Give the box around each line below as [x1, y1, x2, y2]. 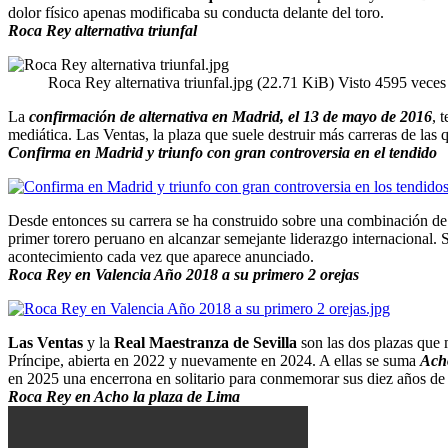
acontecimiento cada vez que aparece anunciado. [8, 247, 314, 265]
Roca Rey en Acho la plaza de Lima [8, 387, 240, 405]
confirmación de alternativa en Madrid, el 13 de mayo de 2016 [29, 107, 432, 125]
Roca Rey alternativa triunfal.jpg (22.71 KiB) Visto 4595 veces [48, 73, 446, 91]
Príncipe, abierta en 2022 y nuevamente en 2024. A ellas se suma [8, 351, 420, 369]
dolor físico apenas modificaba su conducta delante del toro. [8, 3, 384, 21]
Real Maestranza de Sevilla [114, 333, 297, 351]
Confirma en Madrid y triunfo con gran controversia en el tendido [8, 143, 437, 161]
